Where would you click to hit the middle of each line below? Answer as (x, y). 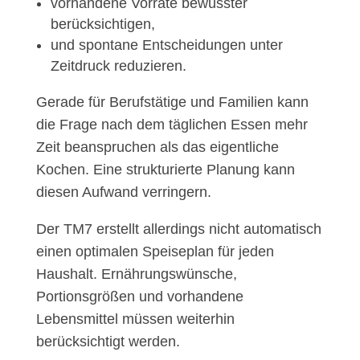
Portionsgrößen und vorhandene (139, 297)
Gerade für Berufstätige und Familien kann (172, 102)
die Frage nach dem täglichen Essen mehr (172, 125)
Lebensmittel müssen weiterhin (135, 319)
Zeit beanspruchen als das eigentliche (157, 147)
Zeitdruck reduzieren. (118, 66)
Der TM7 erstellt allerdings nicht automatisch (178, 229)
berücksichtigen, (102, 25)
